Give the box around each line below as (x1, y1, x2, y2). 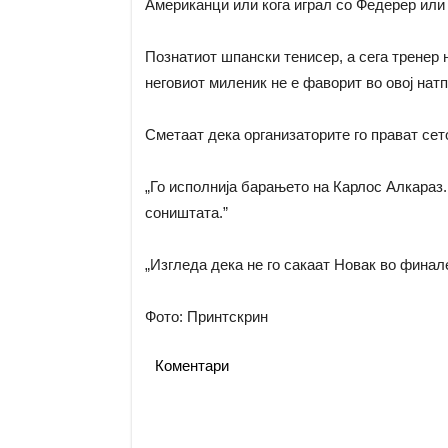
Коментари (154, 357, 229, 375)
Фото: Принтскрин (144, 308, 268, 326)
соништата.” (144, 204, 228, 222)
